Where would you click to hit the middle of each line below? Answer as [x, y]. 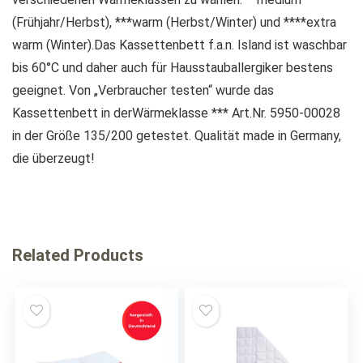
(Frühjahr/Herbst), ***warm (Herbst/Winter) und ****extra [174, 22]
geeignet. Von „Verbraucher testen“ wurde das [143, 90]
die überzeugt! [53, 158]
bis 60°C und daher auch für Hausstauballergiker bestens [173, 68]
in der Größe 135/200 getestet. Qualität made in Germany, [177, 136]
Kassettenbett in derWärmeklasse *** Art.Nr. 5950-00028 [176, 113]
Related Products [78, 255]
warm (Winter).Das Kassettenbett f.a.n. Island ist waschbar [179, 45]
